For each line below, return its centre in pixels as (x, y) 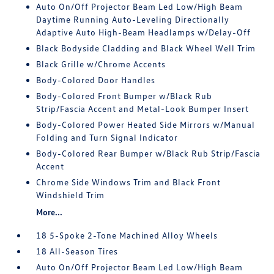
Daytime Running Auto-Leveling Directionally (133, 19)
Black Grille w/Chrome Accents (101, 64)
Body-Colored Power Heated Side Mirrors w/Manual (146, 124)
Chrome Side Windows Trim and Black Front (129, 182)
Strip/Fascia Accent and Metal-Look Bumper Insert (143, 109)
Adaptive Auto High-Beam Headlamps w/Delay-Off (144, 32)
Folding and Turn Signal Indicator (107, 137)
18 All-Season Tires (77, 251)
